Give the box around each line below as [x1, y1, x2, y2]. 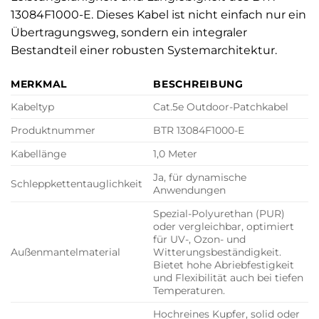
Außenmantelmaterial [11, 246, 120, 259]
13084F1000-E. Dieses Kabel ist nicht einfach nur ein [11, 8, 306, 22]
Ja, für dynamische [153, 171, 247, 184]
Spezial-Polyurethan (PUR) [153, 207, 286, 221]
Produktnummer [11, 124, 95, 137]
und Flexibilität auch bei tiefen [153, 271, 304, 285]
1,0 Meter [153, 147, 198, 161]
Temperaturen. [153, 284, 226, 298]
